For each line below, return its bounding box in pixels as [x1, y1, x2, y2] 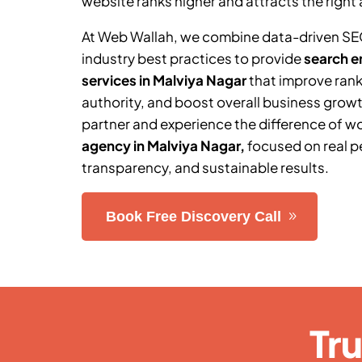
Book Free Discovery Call [105, 208, 281, 225]
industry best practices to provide [81, 48, 304, 67]
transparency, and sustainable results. [81, 158, 329, 176]
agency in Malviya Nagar [81, 136, 240, 154]
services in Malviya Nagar [81, 70, 246, 89]
